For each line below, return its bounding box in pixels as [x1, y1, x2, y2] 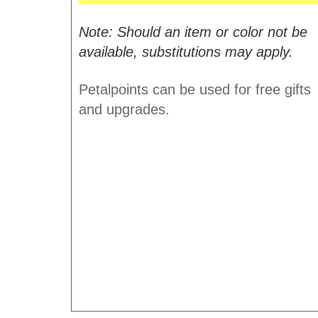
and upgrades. [78, 102, 170, 117]
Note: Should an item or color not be [78, 24, 307, 40]
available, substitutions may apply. [78, 44, 293, 60]
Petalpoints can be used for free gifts [78, 82, 311, 97]
